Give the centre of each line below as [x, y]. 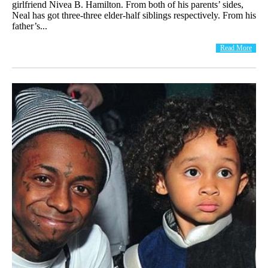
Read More [236, 48]
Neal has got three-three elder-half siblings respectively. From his [134, 15]
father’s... [30, 26]
